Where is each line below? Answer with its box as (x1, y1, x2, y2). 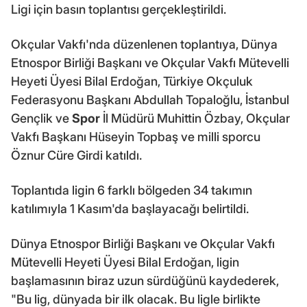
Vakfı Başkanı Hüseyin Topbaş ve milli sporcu (11, 129, 260, 144)
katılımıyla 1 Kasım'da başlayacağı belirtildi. (11, 201, 249, 216)
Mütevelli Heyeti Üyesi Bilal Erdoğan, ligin (11, 254, 239, 269)
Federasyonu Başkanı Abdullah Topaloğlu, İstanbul (11, 92, 289, 107)
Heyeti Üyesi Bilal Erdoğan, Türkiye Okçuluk (11, 73, 253, 88)
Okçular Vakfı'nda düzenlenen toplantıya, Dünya (11, 36, 278, 51)
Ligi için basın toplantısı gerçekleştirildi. (11, 1, 226, 16)
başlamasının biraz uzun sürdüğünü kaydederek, (11, 273, 279, 288)
